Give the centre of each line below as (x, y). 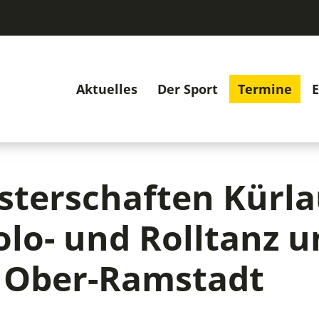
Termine (265, 89)
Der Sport (188, 89)
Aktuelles (107, 89)
